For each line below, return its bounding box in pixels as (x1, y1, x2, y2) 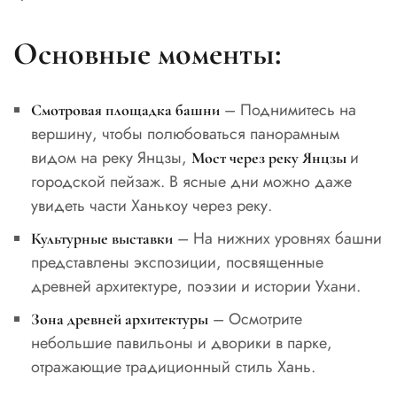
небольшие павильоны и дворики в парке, (30, 331, 332, 354)
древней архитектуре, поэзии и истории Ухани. (30, 274, 361, 298)
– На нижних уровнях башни (172, 226, 382, 250)
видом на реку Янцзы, (30, 145, 191, 169)
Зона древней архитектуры (30, 308, 208, 329)
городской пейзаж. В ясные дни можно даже (30, 169, 352, 193)
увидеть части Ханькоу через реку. (30, 193, 272, 217)
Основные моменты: (13, 35, 281, 74)
